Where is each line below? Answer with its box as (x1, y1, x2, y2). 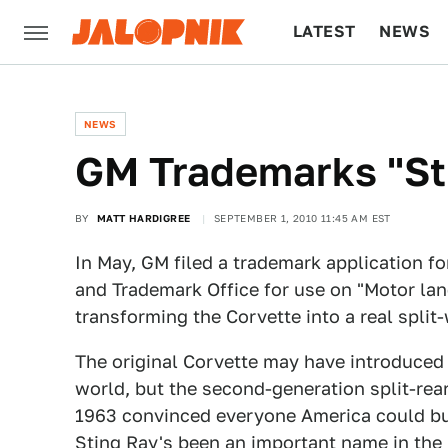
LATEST (293, 22, 356, 41)
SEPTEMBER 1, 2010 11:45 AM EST (213, 212, 391, 224)
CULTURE (293, 86, 370, 105)
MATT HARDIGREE (96, 212, 191, 224)
